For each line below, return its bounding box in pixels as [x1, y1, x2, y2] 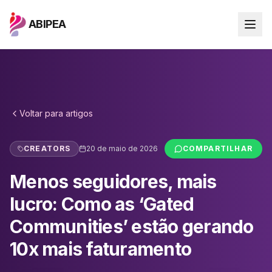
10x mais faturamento [10, 238, 191, 260]
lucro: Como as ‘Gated [10, 193, 194, 215]
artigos [66, 108, 93, 118]
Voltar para [19, 108, 66, 118]
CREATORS [24, 144, 71, 153]
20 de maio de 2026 [86, 144, 158, 153]
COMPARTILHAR [182, 144, 253, 153]
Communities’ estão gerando [10, 216, 254, 237]
